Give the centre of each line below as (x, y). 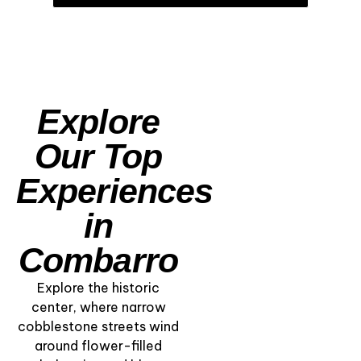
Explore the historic (98, 288)
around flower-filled (98, 346)
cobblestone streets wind (98, 327)
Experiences (115, 191)
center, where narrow (98, 307)
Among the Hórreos (259, 345)
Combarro (98, 261)
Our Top (98, 157)
